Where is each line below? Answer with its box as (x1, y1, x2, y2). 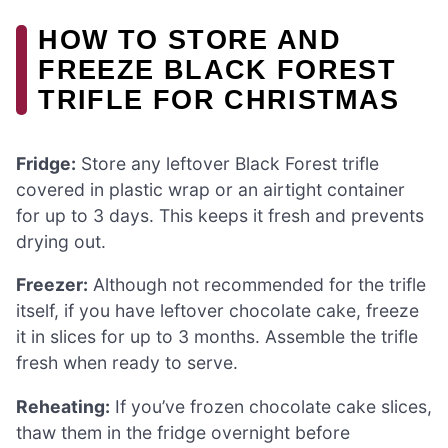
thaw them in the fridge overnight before (16, 421, 350, 443)
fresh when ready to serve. (16, 352, 238, 374)
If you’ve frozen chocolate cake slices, (110, 395, 432, 417)
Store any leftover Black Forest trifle (76, 152, 379, 174)
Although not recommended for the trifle (88, 274, 426, 296)
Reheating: (16, 395, 110, 417)
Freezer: (16, 274, 88, 296)
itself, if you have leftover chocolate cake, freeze (16, 300, 419, 322)
